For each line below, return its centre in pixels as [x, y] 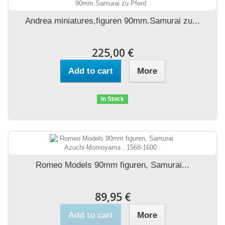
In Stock [113, 99]
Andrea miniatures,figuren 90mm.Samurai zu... [113, 21]
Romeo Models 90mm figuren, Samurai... [113, 165]
